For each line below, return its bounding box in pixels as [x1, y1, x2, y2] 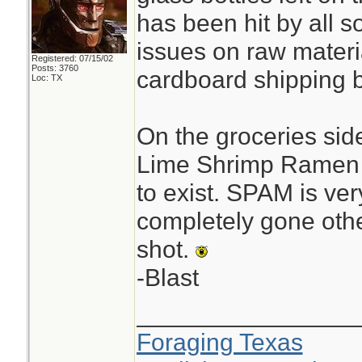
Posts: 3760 [31, 63, 78, 73]
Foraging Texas [136, 328, 303, 356]
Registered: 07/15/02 [31, 53, 113, 63]
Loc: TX [31, 73, 62, 82]
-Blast [136, 263, 199, 291]
